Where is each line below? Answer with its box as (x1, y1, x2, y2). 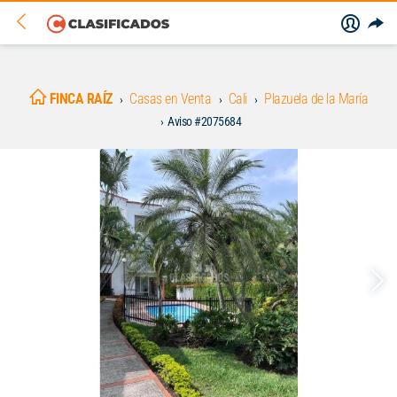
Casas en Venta (129, 90, 212, 107)
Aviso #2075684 (167, 114, 242, 128)
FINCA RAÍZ (49, 90, 113, 107)
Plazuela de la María (264, 90, 369, 107)
